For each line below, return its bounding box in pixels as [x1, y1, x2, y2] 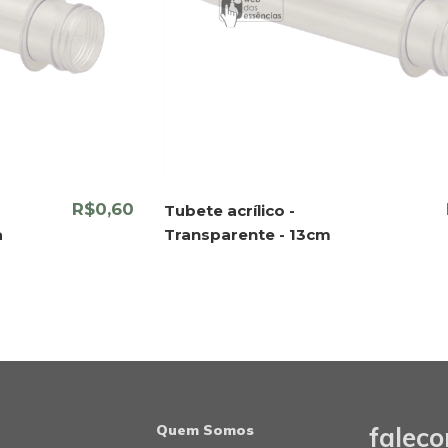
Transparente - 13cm [164, 224, 332, 244]
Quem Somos [156, 420, 254, 439]
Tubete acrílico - [164, 200, 296, 220]
